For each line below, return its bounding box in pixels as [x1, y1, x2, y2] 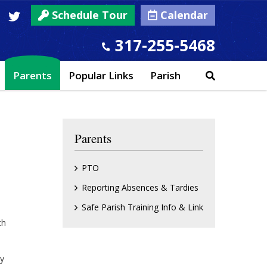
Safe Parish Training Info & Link [82, 201, 203, 213]
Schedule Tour [49, 8, 128, 22]
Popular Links [69, 69, 133, 82]
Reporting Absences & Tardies [82, 182, 198, 193]
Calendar [157, 8, 208, 22]
